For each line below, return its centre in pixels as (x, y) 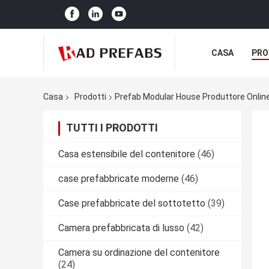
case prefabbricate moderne (119, 179)
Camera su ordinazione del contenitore (139, 253)
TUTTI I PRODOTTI (112, 128)
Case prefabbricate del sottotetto (132, 204)
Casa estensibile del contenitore (127, 154)
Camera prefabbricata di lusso (121, 228)
